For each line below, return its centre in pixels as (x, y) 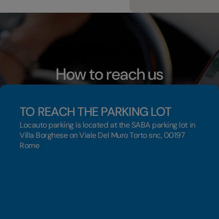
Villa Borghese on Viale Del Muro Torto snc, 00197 (102, 135)
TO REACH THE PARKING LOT (95, 112)
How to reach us (109, 74)
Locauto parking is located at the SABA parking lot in (108, 125)
